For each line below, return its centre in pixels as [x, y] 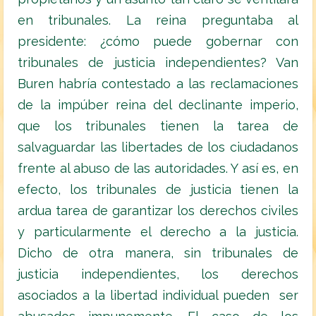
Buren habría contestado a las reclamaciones [158, 84]
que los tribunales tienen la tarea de [158, 126]
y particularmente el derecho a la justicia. [158, 232]
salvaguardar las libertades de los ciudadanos [158, 147]
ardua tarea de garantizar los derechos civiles [158, 211]
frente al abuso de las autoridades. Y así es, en [158, 169]
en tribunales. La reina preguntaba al [158, 20]
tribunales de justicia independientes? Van [158, 63]
